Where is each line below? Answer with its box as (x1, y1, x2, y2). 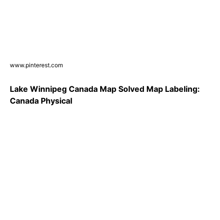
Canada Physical (10, 96, 72, 106)
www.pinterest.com (10, 61, 63, 69)
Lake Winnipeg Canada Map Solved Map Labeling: (10, 84, 200, 94)
